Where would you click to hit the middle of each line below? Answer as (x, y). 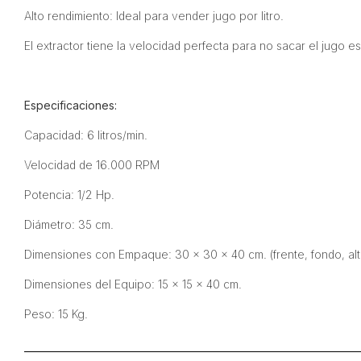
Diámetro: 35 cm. (68, 224)
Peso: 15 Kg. (56, 314)
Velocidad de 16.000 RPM (91, 165)
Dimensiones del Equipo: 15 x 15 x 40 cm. (133, 284)
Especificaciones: (70, 105)
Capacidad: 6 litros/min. (85, 135)
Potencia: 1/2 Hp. (69, 195)
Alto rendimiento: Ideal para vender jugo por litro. (154, 16)
